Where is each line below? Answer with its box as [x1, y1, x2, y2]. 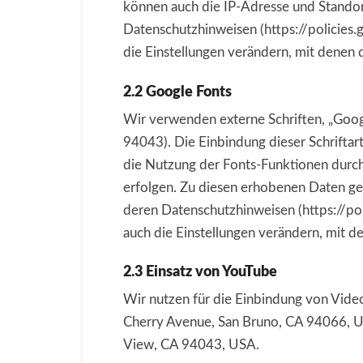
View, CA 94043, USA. [123, 338, 259, 352]
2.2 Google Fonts [123, 84, 232, 100]
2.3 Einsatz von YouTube [123, 265, 277, 280]
